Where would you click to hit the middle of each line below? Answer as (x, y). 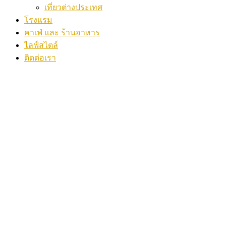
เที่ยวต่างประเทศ (73, 7)
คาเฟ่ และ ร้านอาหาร (62, 32)
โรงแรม (38, 20)
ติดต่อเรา (40, 58)
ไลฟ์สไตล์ (41, 45)
